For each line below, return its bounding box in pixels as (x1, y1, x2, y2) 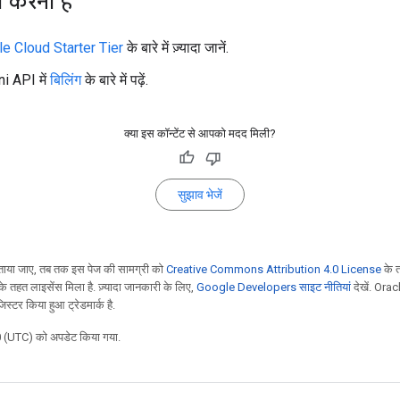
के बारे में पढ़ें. (81, 71, 148, 88)
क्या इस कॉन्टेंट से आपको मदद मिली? (124, 126, 276, 140)
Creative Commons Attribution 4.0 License (166, 262, 381, 276)
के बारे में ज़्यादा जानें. (123, 38, 229, 56)
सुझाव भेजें (178, 187, 222, 202)
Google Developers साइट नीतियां (196, 279, 351, 294)
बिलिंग (50, 71, 81, 88)
